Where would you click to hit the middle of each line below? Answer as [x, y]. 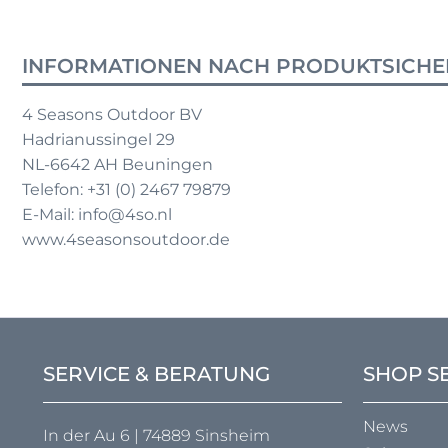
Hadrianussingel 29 [98, 140]
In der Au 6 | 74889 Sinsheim [156, 436]
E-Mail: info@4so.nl [97, 215]
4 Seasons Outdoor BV [112, 115]
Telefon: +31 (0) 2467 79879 [126, 190]
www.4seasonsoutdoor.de [126, 240]
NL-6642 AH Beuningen [117, 165]
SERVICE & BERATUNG [156, 374]
